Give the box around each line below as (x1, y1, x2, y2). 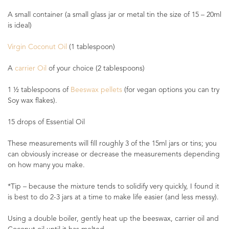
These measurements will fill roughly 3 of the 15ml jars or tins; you (8, 140, 217, 147)
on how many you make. (8, 162, 85, 169)
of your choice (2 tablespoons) (49, 65, 145, 72)
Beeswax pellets (71, 86, 122, 94)
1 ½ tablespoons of (8, 86, 71, 94)
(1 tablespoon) (67, 43, 115, 51)
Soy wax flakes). (8, 97, 57, 104)
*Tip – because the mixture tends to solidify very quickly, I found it (8, 183, 219, 190)
